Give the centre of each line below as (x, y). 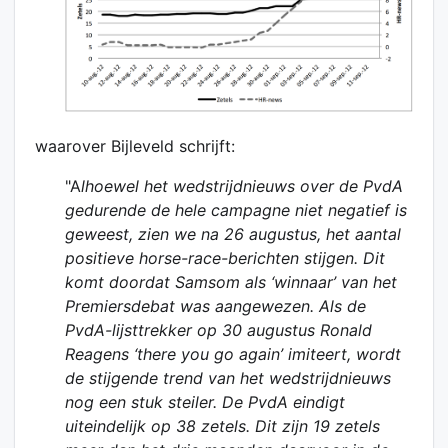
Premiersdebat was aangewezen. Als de (216, 306)
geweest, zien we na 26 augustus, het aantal (233, 234)
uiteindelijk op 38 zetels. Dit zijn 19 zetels (223, 426)
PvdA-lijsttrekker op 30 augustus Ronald (219, 330)
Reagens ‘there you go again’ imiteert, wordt (233, 354)
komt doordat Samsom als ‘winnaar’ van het (231, 282)
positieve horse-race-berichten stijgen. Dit (225, 258)
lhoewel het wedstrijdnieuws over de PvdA (242, 186)
